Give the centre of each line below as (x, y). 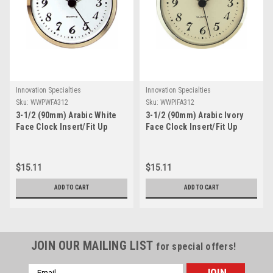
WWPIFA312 (177, 102)
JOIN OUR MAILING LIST (94, 245)
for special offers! (196, 246)
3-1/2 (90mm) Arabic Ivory (195, 115)
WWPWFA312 (49, 102)
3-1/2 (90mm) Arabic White (66, 115)
